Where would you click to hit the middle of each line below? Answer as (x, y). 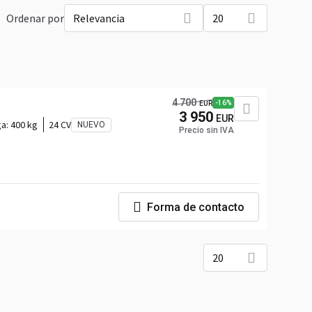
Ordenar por (35, 18)
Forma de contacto (196, 207)
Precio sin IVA (206, 130)
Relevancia (99, 18)
